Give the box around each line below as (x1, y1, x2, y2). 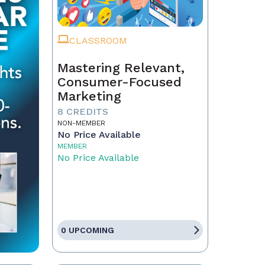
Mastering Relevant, (57, 60, 185, 75)
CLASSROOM (69, 35, 127, 46)
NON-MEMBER (57, 119, 105, 127)
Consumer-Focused (57, 75, 182, 89)
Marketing (57, 89, 121, 104)
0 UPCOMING (60, 225, 114, 235)
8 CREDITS (57, 106, 108, 117)
